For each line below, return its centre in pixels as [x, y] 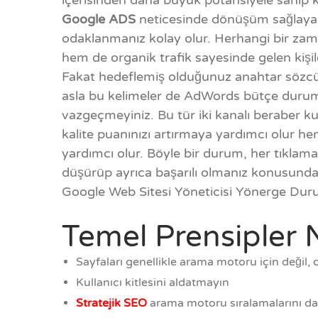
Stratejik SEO [113, 303]
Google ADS [99, 20]
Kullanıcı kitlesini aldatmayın [153, 283]
